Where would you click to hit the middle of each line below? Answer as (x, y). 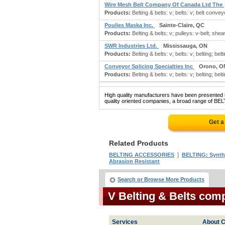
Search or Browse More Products (161, 179)
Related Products (139, 143)
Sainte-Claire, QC (182, 25)
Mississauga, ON (185, 46)
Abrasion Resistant (134, 161)
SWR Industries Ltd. (132, 46)
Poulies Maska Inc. (130, 25)
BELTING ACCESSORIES (142, 155)
